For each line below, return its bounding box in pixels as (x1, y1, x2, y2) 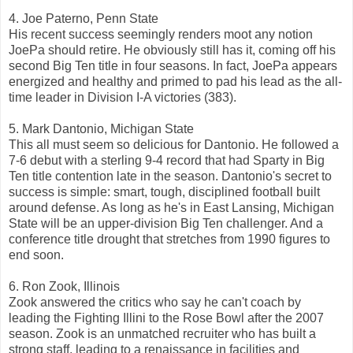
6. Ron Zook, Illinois (9, 279, 120, 293)
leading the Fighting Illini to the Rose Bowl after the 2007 (9, 310, 324, 325)
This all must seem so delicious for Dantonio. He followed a (9, 137, 339, 151)
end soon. (9, 247, 64, 262)
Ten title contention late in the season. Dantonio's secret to (9, 169, 332, 183)
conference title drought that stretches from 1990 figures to (9, 232, 330, 246)
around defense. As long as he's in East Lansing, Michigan (9, 200, 334, 214)
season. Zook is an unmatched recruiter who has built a (9, 326, 316, 340)
